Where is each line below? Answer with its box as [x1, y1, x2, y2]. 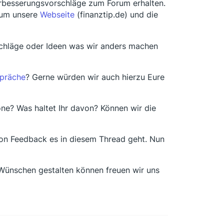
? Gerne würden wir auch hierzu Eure [25, 72, 164, 82]
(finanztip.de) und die [74, 9, 158, 19]
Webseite [40, 9, 74, 19]
